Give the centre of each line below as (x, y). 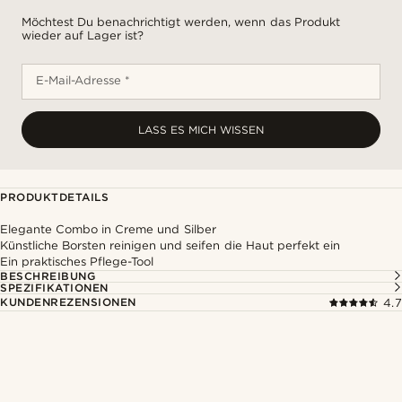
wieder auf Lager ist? (83, 35)
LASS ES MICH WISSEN (201, 130)
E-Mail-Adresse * (83, 80)
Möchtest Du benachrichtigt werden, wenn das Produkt (181, 22)
